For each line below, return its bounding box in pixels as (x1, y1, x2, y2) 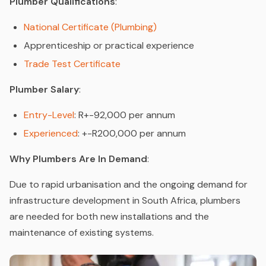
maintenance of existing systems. (9, 226, 154, 239)
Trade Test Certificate (24, 57, 121, 70)
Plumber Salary (9, 83, 79, 96)
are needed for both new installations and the (9, 210, 209, 223)
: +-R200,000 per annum (78, 126, 186, 140)
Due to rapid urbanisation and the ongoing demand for (9, 178, 248, 191)
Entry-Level (24, 108, 74, 121)
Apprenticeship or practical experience (24, 39, 194, 52)
